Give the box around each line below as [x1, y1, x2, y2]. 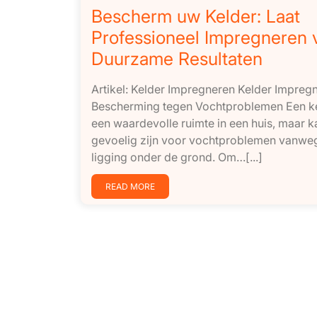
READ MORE [105, 181, 155, 192]
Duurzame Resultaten [91, 48, 263, 70]
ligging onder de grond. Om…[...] [91, 150, 263, 165]
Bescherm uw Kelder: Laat [91, 6, 300, 28]
